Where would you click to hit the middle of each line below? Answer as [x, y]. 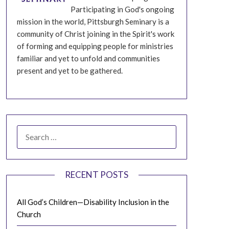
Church [29, 214]
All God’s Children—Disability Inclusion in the [93, 202]
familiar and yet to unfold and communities [88, 58]
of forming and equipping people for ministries [95, 46]
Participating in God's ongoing [122, 9]
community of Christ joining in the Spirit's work [95, 34]
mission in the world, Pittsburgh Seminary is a [93, 21]
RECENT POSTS [96, 174]
